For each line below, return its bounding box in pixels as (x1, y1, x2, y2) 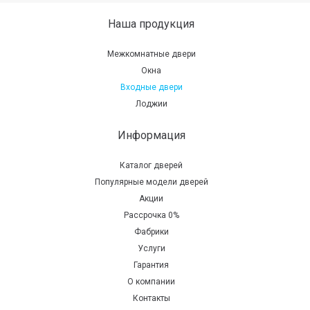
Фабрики (134, 227, 169, 237)
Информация (117, 129, 185, 142)
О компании (127, 277, 176, 286)
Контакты (132, 293, 170, 303)
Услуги (137, 244, 165, 253)
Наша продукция (108, 17, 195, 30)
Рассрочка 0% (123, 210, 179, 220)
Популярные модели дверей (94, 177, 208, 187)
